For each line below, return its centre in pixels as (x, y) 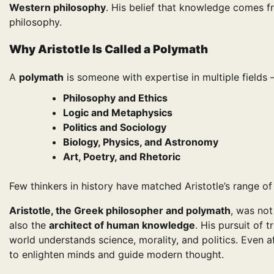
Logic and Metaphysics (118, 112)
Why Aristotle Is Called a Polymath (109, 49)
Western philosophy (57, 8)
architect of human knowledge (122, 225)
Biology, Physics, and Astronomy (141, 142)
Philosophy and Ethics (115, 98)
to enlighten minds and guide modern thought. (117, 254)
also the (29, 225)
